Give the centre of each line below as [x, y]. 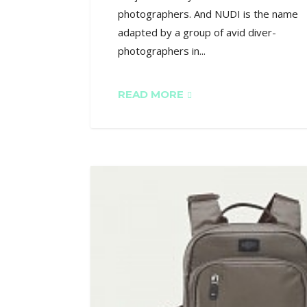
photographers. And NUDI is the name [208, 14]
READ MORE [151, 95]
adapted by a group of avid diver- [197, 33]
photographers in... [162, 51]
